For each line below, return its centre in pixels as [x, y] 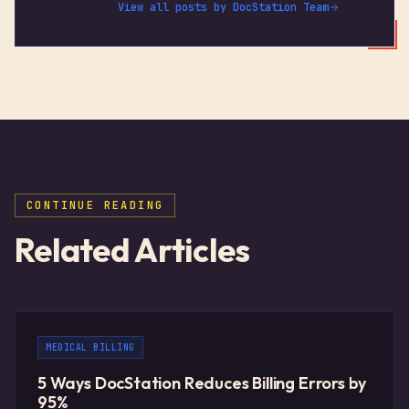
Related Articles [132, 250]
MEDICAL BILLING [90, 347]
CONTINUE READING [95, 205]
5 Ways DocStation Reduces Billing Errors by [202, 383]
